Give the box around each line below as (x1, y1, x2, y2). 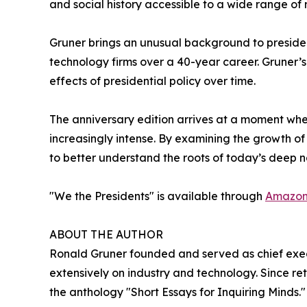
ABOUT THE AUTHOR (49, 228, 163, 242)
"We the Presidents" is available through (49, 189, 265, 204)
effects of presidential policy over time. (49, 74, 256, 88)
